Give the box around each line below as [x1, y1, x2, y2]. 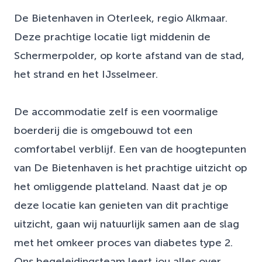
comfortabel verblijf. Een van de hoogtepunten [14, 143, 246, 156]
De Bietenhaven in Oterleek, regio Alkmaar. [14, 12, 227, 25]
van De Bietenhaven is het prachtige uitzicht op [14, 162, 247, 174]
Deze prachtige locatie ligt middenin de [14, 31, 211, 43]
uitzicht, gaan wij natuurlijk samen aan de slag [14, 218, 239, 230]
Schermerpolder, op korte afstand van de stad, [14, 50, 244, 62]
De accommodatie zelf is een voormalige [14, 106, 218, 118]
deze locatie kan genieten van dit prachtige [14, 199, 229, 212]
